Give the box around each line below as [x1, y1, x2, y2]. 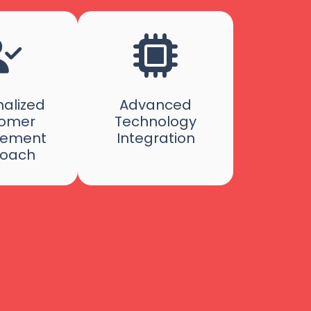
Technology [115, 112, 196, 132]
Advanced [119, 95, 192, 115]
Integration [116, 128, 195, 149]
